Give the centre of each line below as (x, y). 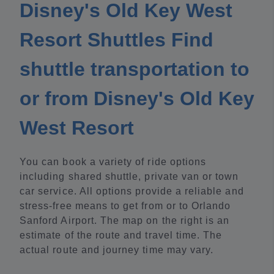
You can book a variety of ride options (113, 162)
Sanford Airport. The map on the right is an (125, 221)
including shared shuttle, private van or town (129, 177)
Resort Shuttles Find (117, 40)
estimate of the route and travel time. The (121, 235)
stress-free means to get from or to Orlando (125, 206)
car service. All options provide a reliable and (132, 191)
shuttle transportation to (135, 69)
